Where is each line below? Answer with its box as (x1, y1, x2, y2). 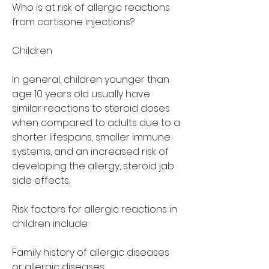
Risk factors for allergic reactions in (12, 202, 177, 216)
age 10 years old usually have (12, 86, 150, 101)
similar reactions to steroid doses (12, 101, 170, 115)
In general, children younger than (12, 72, 169, 86)
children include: (12, 216, 88, 231)
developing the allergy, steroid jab (12, 159, 174, 173)
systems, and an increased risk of (12, 144, 169, 159)
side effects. (12, 173, 70, 187)
